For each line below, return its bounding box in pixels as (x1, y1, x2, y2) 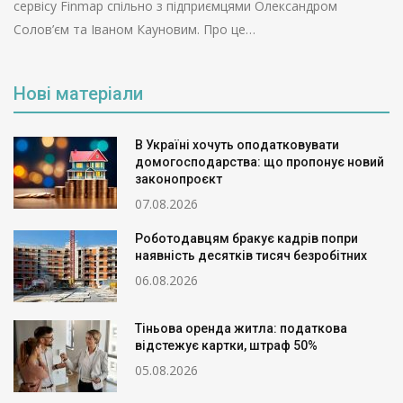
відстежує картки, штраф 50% (135, 338, 318, 354)
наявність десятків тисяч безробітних (135, 248, 367, 264)
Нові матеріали (13, 83, 143, 105)
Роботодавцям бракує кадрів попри (135, 231, 358, 246)
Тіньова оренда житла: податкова (135, 321, 347, 336)
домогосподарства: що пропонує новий (135, 155, 384, 170)
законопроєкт (135, 172, 222, 187)
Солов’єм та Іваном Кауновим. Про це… (13, 21, 255, 39)
